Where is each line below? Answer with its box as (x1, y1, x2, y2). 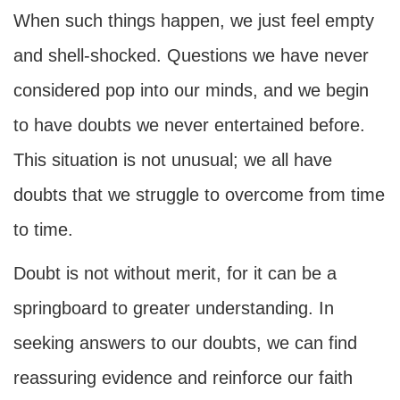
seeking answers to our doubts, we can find (13, 333, 357, 353)
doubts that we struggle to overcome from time (13, 185, 385, 204)
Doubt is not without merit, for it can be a (13, 263, 337, 283)
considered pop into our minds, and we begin (13, 80, 369, 100)
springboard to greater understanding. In (13, 298, 334, 318)
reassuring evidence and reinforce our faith (13, 368, 353, 387)
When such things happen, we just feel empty (13, 11, 374, 30)
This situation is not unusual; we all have (13, 150, 332, 170)
